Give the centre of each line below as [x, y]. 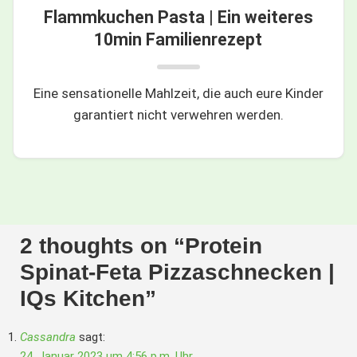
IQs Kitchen [82, 298]
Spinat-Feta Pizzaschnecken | [177, 272]
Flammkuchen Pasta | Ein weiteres [178, 17]
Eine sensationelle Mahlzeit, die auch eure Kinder [178, 93]
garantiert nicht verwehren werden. [178, 114]
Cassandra [48, 337]
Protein [224, 245]
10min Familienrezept [178, 39]
